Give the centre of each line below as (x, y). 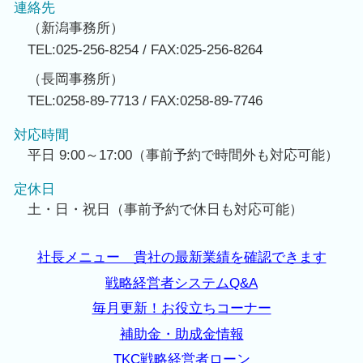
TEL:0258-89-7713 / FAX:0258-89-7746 (145, 100)
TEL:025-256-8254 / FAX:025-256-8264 (145, 50)
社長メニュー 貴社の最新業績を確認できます (181, 258)
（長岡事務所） (76, 79)
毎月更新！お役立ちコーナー (181, 309)
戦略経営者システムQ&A (181, 283)
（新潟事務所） (76, 28)
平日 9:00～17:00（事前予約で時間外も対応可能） (183, 156)
